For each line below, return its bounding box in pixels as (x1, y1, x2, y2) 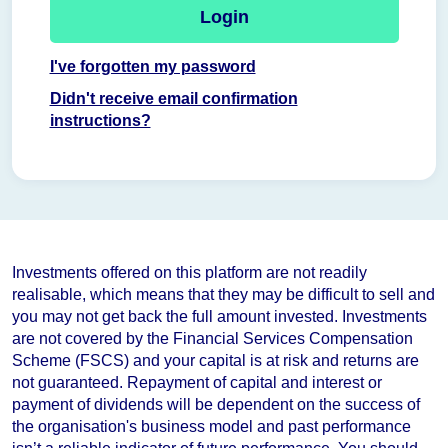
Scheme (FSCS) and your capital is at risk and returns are (12, 351, 419, 369)
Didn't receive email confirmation (49, 90, 298, 108)
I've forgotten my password (49, 58, 256, 76)
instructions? (49, 112, 151, 130)
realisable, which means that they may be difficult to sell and (12, 285, 435, 303)
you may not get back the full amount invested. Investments (12, 307, 427, 325)
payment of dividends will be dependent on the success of (12, 395, 420, 413)
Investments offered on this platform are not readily (12, 263, 367, 281)
